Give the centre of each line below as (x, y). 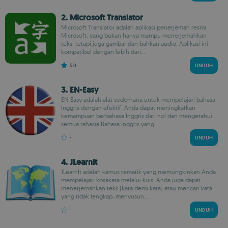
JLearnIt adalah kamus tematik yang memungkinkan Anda (138, 172)
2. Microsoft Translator (102, 18)
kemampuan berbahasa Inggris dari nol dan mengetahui (137, 116)
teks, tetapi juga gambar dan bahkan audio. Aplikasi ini (135, 44)
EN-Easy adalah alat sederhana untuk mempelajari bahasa (138, 99)
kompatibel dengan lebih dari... (103, 52)
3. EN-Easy (80, 90)
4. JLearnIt (79, 162)
